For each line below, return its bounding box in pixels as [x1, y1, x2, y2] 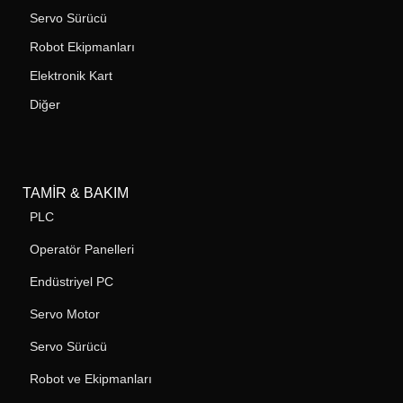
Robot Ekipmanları [30, 40, 135, 54]
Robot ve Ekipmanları [30, 372, 152, 386]
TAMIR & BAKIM [22, 185, 129, 201]
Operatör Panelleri [30, 242, 134, 256]
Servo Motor [30, 307, 100, 321]
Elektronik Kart [30, 68, 112, 83]
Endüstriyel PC [30, 274, 113, 289]
